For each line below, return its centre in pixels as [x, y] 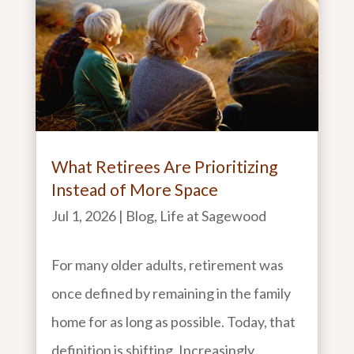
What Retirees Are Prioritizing [164, 166]
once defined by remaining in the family [171, 293]
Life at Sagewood [213, 215]
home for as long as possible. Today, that [173, 321]
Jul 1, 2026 [83, 215]
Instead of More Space [134, 189]
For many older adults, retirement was [167, 264]
